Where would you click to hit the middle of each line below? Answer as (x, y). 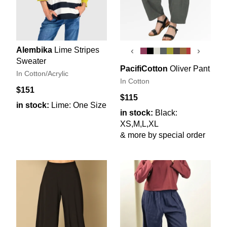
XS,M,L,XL (139, 124)
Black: (166, 112)
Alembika (34, 50)
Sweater (31, 61)
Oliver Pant (190, 68)
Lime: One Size (79, 105)
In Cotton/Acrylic (42, 73)
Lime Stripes (77, 50)
